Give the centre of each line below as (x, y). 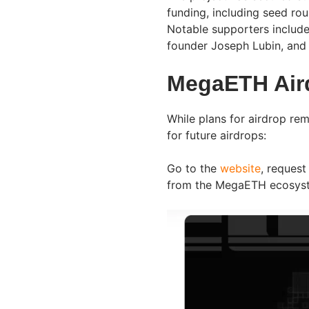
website (240, 169)
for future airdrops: (218, 136)
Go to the (193, 169)
